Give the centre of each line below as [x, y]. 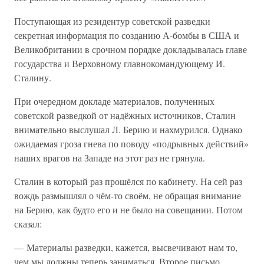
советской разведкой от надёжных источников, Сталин [125, 115]
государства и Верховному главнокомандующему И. [120, 63]
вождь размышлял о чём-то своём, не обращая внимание [128, 195]
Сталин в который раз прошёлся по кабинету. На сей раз [128, 181]
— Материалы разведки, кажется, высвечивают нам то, [126, 247]
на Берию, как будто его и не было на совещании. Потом [128, 209]
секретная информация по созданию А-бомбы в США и [127, 35]
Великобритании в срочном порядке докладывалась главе [131, 49]
